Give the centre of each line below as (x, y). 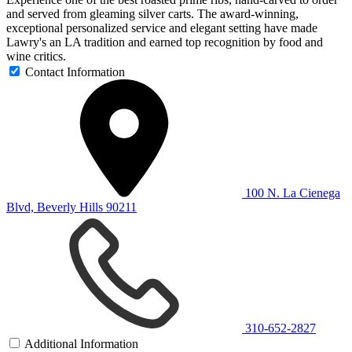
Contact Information (75, 71)
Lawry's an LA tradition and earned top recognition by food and (165, 42)
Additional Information (81, 343)
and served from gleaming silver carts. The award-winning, (152, 13)
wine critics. (36, 56)
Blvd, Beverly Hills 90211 (71, 207)
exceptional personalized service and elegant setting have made (162, 27)
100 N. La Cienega (293, 192)
